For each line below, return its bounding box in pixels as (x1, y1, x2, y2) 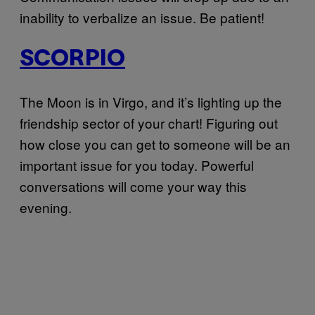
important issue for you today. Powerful (20, 155, 254, 174)
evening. (20, 197, 72, 217)
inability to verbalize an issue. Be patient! (20, 8, 264, 27)
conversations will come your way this (20, 176, 247, 195)
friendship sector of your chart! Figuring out (20, 112, 278, 132)
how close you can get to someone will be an (20, 134, 290, 153)
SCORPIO (20, 49, 125, 70)
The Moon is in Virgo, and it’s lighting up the (20, 91, 282, 111)
